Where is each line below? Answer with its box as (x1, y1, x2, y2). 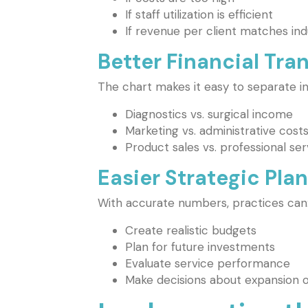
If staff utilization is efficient (125, 7, 273, 23)
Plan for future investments (125, 239, 275, 255)
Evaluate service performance (125, 256, 290, 272)
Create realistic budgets (125, 223, 256, 239)
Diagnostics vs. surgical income (125, 107, 293, 122)
